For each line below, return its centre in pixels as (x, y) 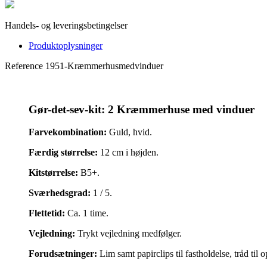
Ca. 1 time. (88, 213)
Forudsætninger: (64, 254)
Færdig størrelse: (64, 153)
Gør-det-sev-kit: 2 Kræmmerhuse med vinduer (142, 109)
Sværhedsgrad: (61, 193)
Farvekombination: (69, 132)
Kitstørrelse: (55, 173)
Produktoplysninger (66, 45)
